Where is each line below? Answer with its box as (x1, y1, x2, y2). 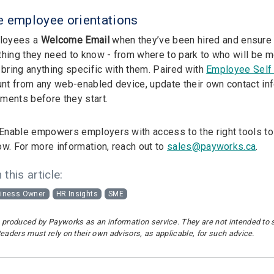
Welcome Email (40, 34, 109, 46)
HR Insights (56, 190, 98, 199)
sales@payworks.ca (166, 140, 256, 152)
